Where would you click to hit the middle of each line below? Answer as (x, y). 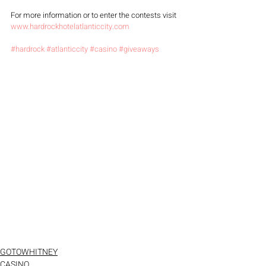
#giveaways (139, 49)
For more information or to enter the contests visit (94, 15)
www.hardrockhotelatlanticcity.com (70, 26)
